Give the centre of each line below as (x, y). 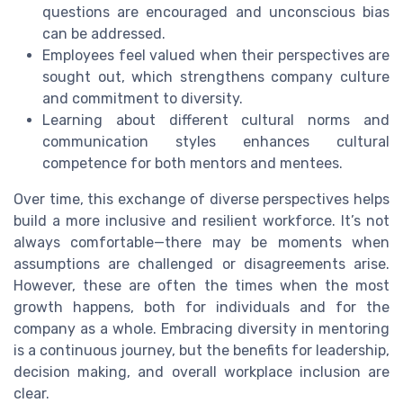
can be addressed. (104, 34)
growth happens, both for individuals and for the (201, 308)
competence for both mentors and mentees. (193, 164)
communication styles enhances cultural (216, 142)
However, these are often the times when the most (201, 286)
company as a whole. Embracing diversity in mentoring (201, 329)
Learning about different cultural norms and (216, 121)
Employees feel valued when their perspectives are (216, 56)
